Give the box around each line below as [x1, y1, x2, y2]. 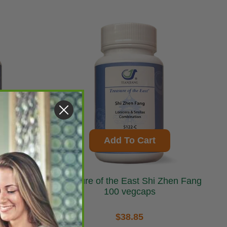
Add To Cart [103, 135, 156, 146]
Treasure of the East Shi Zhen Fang [57, 176, 142, 186]
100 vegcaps [103, 186, 156, 197]
